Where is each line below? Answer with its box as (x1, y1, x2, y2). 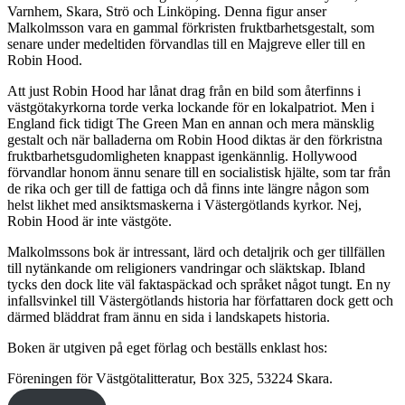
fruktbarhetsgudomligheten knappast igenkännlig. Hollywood (7, 148, 357, 165)
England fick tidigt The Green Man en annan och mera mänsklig (7, 116, 374, 132)
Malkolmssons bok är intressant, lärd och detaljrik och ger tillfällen (7, 244, 385, 260)
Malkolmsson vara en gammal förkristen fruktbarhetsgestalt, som (7, 20, 374, 36)
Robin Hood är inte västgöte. (7, 213, 172, 230)
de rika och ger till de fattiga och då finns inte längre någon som (7, 181, 369, 197)
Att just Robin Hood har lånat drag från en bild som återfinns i (7, 83, 361, 99)
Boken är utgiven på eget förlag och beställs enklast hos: (7, 340, 327, 356)
